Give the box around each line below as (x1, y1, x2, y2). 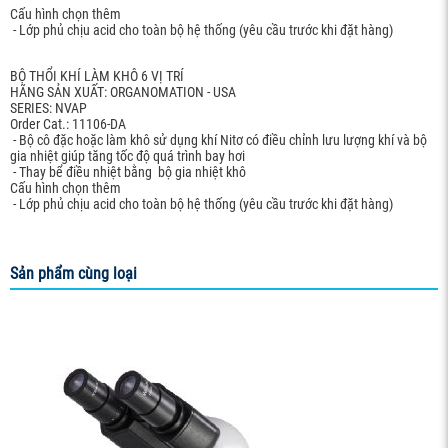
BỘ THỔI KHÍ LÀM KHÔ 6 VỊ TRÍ (10, 68, 184, 84)
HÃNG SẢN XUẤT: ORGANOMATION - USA (10, 84, 236, 100)
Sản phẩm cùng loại (10, 264, 137, 283)
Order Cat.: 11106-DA (10, 116, 126, 132)
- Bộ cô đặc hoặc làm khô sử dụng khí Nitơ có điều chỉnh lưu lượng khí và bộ (10, 132, 427, 148)
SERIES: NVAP (10, 100, 87, 116)
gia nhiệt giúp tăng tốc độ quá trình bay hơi (10, 148, 245, 164)
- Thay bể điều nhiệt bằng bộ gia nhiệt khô (10, 164, 246, 180)
